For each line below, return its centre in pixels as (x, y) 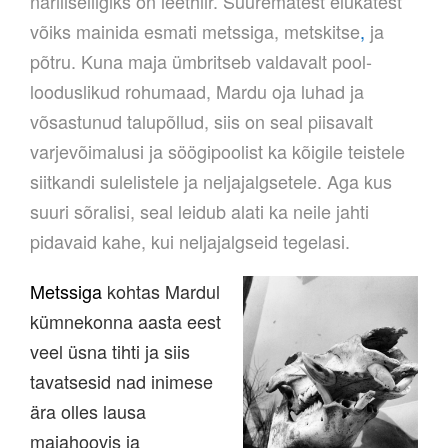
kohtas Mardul (163, 291)
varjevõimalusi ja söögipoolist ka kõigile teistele (217, 151)
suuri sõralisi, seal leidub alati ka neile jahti (199, 211)
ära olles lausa (88, 411)
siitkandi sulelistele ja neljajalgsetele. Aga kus (211, 181)
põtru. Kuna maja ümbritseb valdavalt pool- (201, 61)
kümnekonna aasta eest (125, 321)
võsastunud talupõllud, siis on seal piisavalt (201, 121)
